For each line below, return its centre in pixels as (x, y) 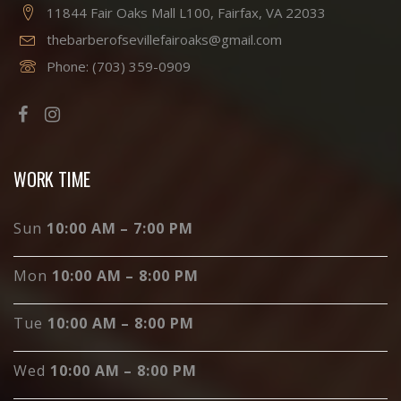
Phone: (69, 67)
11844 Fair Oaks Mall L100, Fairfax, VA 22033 (186, 13)
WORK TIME (52, 179)
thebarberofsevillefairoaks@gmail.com (164, 40)
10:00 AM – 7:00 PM (120, 229)
